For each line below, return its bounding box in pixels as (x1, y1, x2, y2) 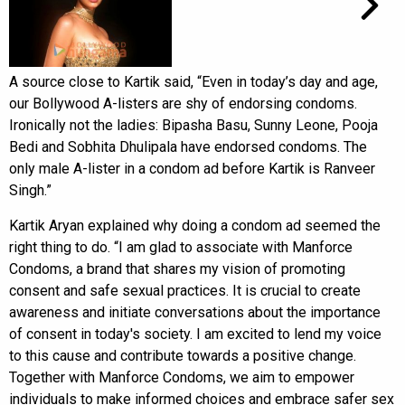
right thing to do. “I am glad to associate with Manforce (9, 238, 353, 256)
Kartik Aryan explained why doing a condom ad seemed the (9, 216, 381, 234)
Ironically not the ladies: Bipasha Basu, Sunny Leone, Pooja (9, 116, 378, 134)
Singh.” (9, 181, 52, 199)
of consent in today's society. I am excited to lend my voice (9, 325, 381, 343)
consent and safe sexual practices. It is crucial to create (9, 281, 361, 299)
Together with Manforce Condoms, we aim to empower (9, 368, 354, 386)
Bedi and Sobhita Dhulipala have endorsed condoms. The (9, 137, 367, 155)
